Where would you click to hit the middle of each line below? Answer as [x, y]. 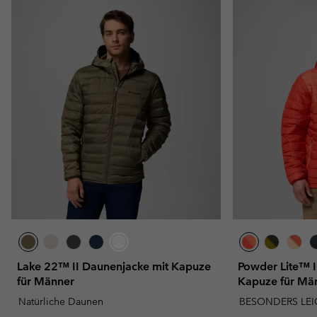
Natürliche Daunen [61, 301]
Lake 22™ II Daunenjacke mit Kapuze [114, 266]
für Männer [46, 281]
